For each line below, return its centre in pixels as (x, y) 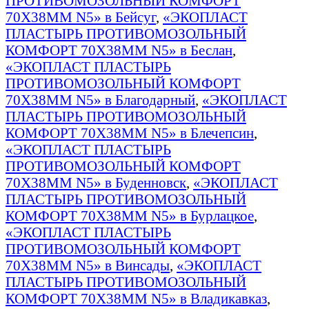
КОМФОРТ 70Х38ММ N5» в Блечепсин (130, 132)
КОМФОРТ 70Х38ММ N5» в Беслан (119, 50)
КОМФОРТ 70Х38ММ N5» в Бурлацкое (130, 215)
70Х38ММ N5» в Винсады (88, 265)
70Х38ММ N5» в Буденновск (96, 182)
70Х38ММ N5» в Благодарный (100, 99)
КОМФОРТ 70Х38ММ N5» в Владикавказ (136, 298)
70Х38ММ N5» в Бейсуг (81, 17)
